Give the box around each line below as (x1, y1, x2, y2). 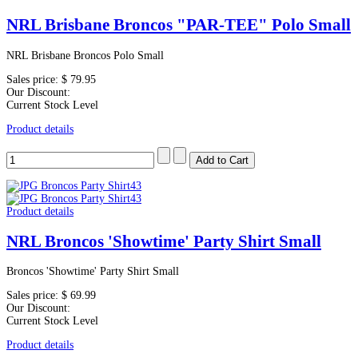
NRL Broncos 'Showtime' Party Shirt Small (6, 232, 321, 252)
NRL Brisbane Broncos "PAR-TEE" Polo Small (6, 15, 351, 35)
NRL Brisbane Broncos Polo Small (6, 49, 164, 62)
